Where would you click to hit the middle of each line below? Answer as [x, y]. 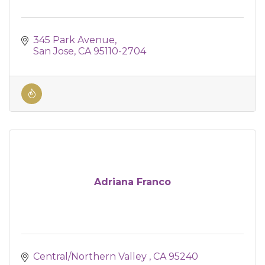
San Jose [54, 51]
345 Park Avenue [74, 40]
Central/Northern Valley [91, 256]
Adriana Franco [132, 182]
